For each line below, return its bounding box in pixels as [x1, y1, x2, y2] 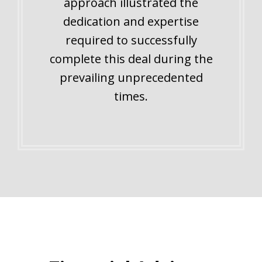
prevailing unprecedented [59, 69, 203, 85]
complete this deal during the [49, 50, 213, 67]
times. [114, 88, 148, 104]
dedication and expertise [63, 13, 199, 29]
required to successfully [65, 32, 197, 48]
